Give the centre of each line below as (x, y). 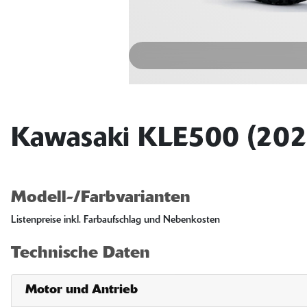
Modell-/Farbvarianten (101, 198)
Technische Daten (81, 254)
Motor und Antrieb (82, 291)
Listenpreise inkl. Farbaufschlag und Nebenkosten (115, 221)
